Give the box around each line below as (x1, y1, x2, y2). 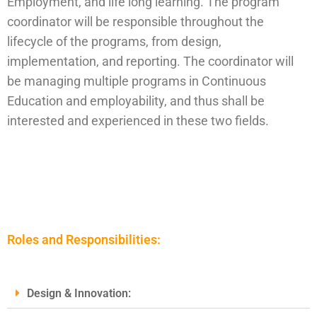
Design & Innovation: (27, 286, 131, 300)
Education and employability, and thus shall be (7, 93, 265, 109)
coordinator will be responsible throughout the (7, 14, 264, 30)
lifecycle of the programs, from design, (7, 34, 221, 50)
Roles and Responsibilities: (7, 231, 161, 247)
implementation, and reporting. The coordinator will (7, 54, 294, 69)
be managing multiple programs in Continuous (7, 74, 266, 89)
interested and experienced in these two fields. (7, 113, 269, 129)
